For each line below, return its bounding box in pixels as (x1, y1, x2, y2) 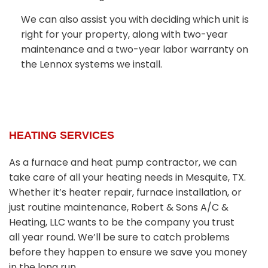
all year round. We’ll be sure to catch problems (9, 230, 230, 245)
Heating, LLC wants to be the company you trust (9, 215, 234, 230)
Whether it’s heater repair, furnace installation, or (9, 185, 242, 200)
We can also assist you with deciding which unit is (21, 12, 249, 26)
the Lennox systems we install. (21, 57, 165, 71)
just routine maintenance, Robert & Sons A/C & (9, 200, 229, 215)
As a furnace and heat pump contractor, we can (9, 156, 237, 170)
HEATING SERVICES (9, 129, 114, 142)
